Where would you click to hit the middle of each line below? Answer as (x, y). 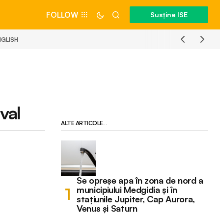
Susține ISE (169, 14)
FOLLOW (62, 15)
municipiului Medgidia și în (127, 189)
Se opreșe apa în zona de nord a (140, 180)
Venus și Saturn (107, 208)
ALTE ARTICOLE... (84, 123)
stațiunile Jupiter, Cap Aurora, (136, 199)
